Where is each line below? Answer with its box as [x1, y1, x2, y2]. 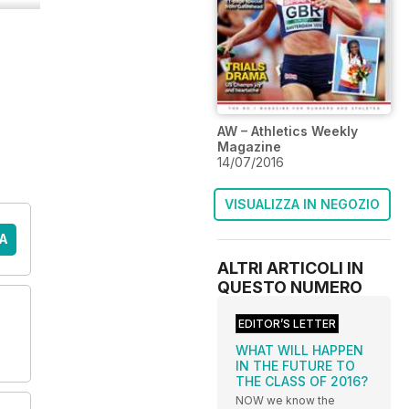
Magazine [217, 139, 281, 155]
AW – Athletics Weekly [217, 123, 358, 140]
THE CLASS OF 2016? [236, 373, 368, 390]
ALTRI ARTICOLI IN [217, 258, 363, 278]
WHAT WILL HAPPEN [236, 342, 363, 359]
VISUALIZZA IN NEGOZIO [225, 196, 380, 213]
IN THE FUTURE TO [236, 358, 355, 374]
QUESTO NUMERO [217, 278, 362, 298]
